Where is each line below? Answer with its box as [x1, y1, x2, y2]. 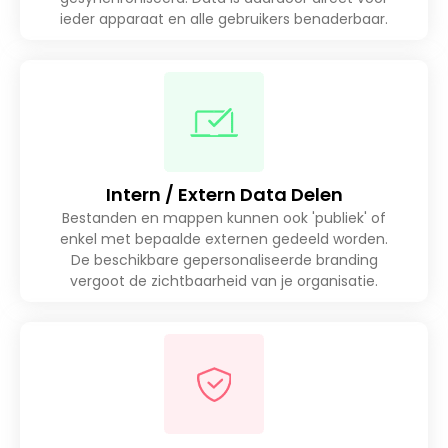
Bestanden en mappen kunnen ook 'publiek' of [62, 208, 386, 229]
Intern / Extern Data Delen [105, 182, 343, 208]
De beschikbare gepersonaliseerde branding [70, 250, 378, 271]
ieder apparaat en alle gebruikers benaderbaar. [60, 9, 388, 30]
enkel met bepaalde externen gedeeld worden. [60, 229, 388, 250]
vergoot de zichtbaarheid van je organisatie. [70, 271, 378, 292]
